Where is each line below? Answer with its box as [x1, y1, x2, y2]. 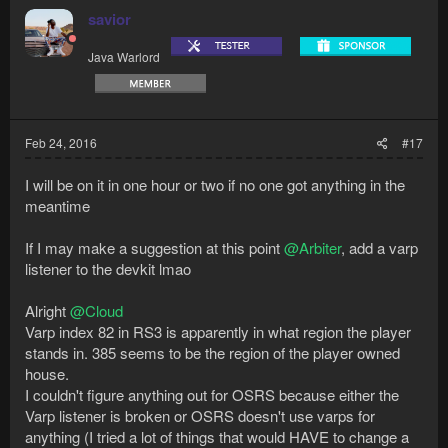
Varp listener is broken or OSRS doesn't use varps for [25, 405, 375, 427]
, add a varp [341, 237, 418, 259]
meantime [25, 195, 90, 217]
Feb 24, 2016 [25, 134, 97, 152]
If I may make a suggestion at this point [25, 237, 284, 259]
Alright [25, 300, 70, 322]
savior [88, 8, 131, 31]
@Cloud [70, 300, 123, 322]
